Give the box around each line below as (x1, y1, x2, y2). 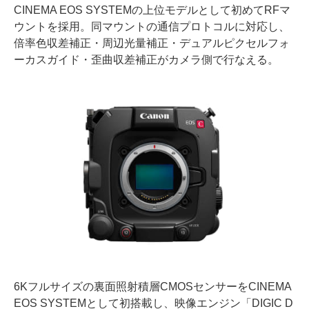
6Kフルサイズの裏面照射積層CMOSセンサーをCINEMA (14, 280, 291, 292)
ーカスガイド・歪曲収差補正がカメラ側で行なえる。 (14, 53, 279, 66)
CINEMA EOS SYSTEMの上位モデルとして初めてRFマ (14, 3, 290, 16)
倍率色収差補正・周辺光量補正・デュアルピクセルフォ (14, 37, 290, 49)
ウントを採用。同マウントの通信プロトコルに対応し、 (14, 20, 290, 32)
